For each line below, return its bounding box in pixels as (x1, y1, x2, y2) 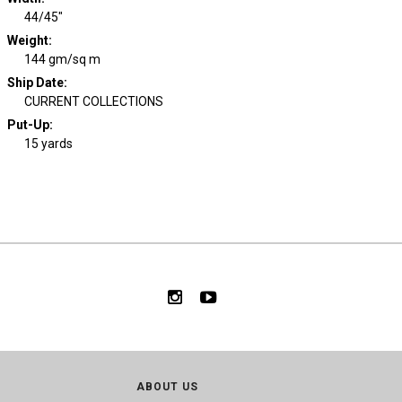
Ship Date (6, 75, 64, 90)
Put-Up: (6, 118, 53, 132)
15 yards (24, 136, 73, 151)
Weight (6, 33, 48, 48)
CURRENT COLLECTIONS (24, 94, 163, 109)
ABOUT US (136, 380, 198, 393)
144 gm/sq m (24, 52, 100, 66)
